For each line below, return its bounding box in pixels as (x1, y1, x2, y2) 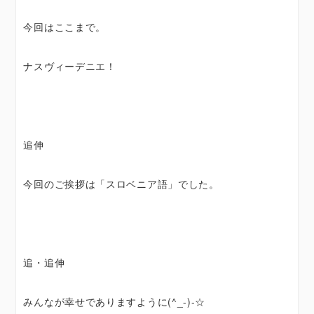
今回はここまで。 (23, 20, 107, 34)
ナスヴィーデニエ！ (23, 59, 116, 73)
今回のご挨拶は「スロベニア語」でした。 (23, 177, 219, 191)
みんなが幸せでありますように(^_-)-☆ (23, 294, 206, 308)
